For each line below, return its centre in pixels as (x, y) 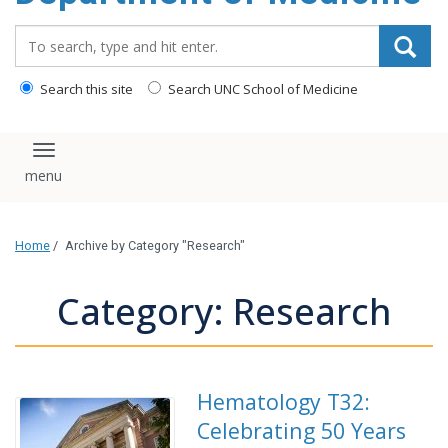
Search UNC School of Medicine (261, 89)
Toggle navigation (117, 159)
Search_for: (59, 35)
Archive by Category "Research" (155, 246)
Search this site (85, 89)
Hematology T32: (284, 402)
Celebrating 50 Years (302, 431)
